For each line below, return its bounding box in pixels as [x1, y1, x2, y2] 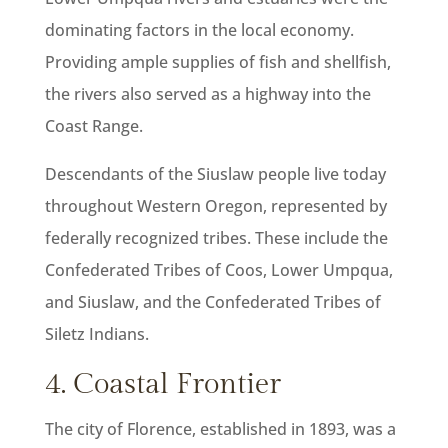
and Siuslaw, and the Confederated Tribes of [44, 291, 381, 314]
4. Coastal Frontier [44, 367, 281, 402]
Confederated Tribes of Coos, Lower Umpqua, [44, 259, 393, 282]
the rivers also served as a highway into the [44, 83, 371, 106]
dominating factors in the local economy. [44, 19, 354, 42]
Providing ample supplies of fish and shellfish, [44, 51, 391, 74]
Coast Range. [44, 115, 143, 138]
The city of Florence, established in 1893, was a [44, 418, 396, 441]
